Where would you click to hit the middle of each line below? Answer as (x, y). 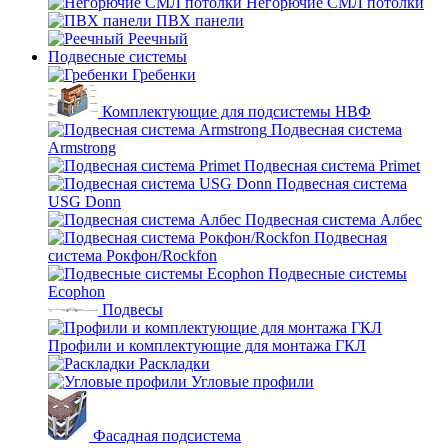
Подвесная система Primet (332, 165)
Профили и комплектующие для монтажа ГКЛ (207, 345)
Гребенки (164, 74)
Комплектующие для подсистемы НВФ (236, 111)
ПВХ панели (200, 20)
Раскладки (174, 363)
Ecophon (76, 291)
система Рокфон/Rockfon (132, 255)
